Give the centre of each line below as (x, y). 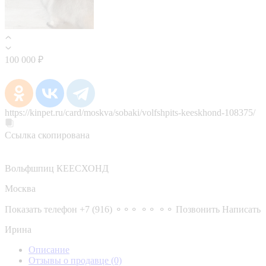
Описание (49, 249)
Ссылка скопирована (47, 135)
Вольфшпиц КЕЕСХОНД (57, 168)
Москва (20, 188)
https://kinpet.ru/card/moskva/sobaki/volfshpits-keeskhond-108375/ (130, 112)
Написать (241, 209)
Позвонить (198, 209)
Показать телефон (41, 209)
